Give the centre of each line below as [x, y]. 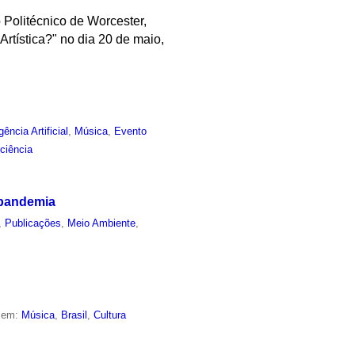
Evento [131, 132]
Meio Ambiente [102, 223]
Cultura [110, 315]
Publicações [33, 223]
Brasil [74, 315]
